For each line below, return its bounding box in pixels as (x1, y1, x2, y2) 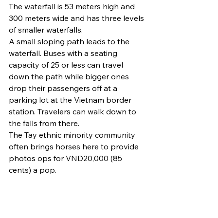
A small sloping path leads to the (9, 36, 131, 47)
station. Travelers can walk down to (9, 107, 138, 117)
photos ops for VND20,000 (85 (9, 153, 124, 163)
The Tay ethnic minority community (9, 130, 137, 140)
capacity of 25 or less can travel (9, 60, 125, 70)
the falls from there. (9, 118, 79, 128)
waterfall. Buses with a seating (9, 48, 119, 58)
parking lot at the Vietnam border (9, 95, 133, 105)
